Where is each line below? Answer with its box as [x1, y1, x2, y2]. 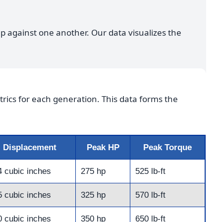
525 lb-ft [135, 166, 166, 176]
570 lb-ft [135, 190, 166, 200]
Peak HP [86, 143, 119, 153]
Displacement [2, 143, 56, 153]
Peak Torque [143, 143, 192, 153]
